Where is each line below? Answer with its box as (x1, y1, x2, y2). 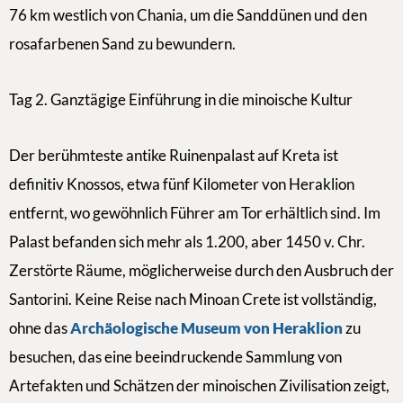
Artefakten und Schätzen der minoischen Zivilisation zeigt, (9, 376, 390, 395)
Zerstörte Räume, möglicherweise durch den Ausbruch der (9, 261, 394, 280)
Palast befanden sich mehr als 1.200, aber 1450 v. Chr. (9, 232, 365, 251)
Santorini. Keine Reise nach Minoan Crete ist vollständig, (9, 290, 377, 309)
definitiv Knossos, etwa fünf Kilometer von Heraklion (9, 175, 354, 193)
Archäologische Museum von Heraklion (70, 318, 343, 337)
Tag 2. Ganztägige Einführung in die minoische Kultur (9, 90, 353, 109)
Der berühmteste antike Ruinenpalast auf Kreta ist (9, 146, 338, 165)
